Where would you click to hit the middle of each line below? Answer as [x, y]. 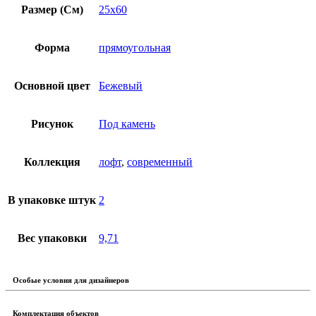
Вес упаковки [52, 238]
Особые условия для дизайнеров [71, 280]
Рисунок [52, 124]
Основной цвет [52, 86]
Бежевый [121, 86]
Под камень [127, 124]
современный [160, 162]
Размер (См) [52, 10]
